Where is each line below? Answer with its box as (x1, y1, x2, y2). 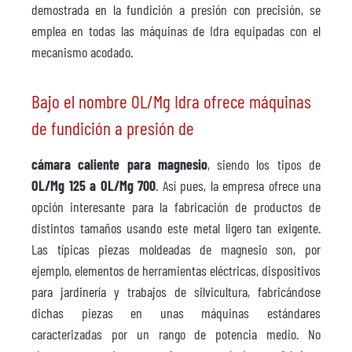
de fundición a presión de (31, 116, 194, 139)
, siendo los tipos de (207, 155, 321, 173)
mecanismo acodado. (31, 42, 136, 60)
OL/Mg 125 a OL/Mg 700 (31, 176, 156, 194)
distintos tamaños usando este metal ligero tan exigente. (31, 218, 321, 236)
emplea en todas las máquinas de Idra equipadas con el (31, 21, 321, 39)
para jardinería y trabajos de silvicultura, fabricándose (31, 282, 321, 300)
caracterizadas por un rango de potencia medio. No (31, 324, 321, 343)
